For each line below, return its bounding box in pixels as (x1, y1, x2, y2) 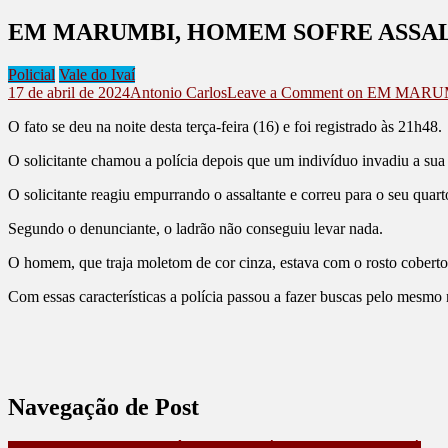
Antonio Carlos (130, 83, 227, 101)
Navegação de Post (8, 393, 199, 420)
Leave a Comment (227, 83, 343, 101)
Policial (8, 65, 55, 83)
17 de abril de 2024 (8, 83, 130, 101)
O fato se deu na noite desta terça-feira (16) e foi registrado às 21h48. (8, 117, 442, 135)
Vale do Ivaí (59, 65, 135, 83)
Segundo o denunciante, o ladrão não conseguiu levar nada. (8, 219, 383, 237)
